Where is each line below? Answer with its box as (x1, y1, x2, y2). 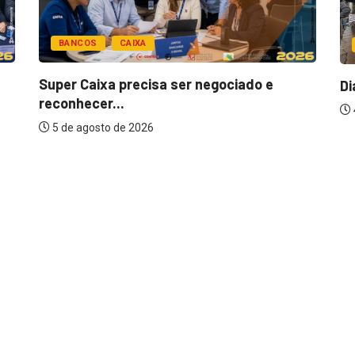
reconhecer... (39, 94, 124, 112)
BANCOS (59, 37, 97, 48)
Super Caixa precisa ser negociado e (39, 74, 273, 93)
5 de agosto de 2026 (50, 120, 154, 134)
